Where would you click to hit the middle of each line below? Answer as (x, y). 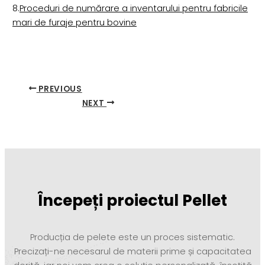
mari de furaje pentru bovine (74, 23)
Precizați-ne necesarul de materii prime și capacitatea (132, 251)
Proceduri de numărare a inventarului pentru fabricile (133, 9)
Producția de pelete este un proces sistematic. (132, 237)
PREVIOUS (59, 89)
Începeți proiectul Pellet (132, 200)
